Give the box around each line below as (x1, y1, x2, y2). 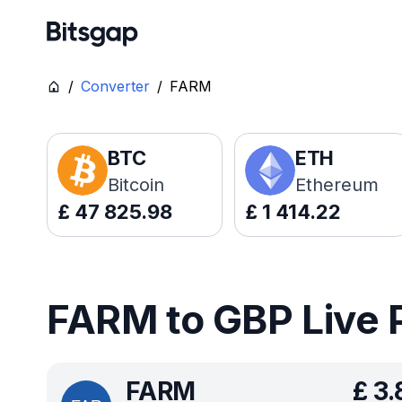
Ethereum (294, 174, 379, 196)
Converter (81, 77, 150, 95)
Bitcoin (108, 174, 164, 196)
